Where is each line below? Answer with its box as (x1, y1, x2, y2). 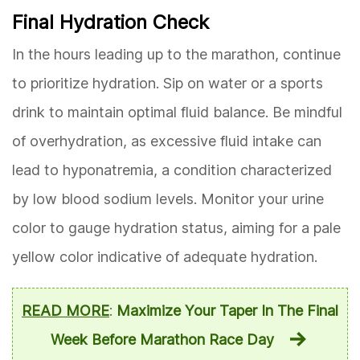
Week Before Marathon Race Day (50, 330, 274, 348)
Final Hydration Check (12, 10, 209, 34)
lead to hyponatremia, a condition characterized (12, 161, 332, 178)
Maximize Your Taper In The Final (117, 301, 338, 319)
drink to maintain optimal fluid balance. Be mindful (12, 103, 342, 121)
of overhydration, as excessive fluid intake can (12, 132, 321, 149)
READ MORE (22, 301, 109, 319)
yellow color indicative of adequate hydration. (12, 247, 317, 265)
